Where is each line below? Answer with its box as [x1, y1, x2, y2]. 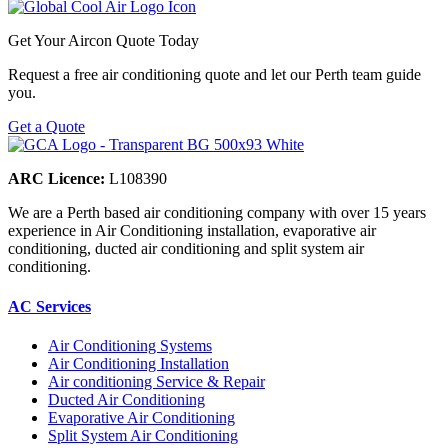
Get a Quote [8, 118, 85, 136]
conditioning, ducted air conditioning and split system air [8, 240, 364, 258]
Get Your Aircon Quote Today [8, 32, 199, 50]
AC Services [8, 297, 91, 315]
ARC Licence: [8, 170, 105, 188]
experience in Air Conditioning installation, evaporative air [8, 222, 376, 240]
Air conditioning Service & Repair [48, 372, 265, 390]
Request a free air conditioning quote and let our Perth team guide [8, 66, 421, 84]
